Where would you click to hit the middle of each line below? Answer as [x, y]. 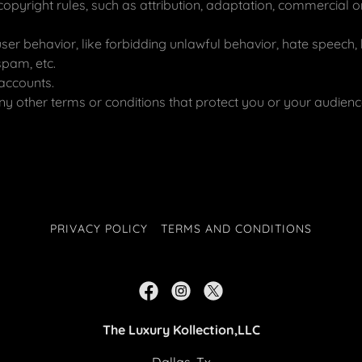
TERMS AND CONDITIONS [236, 229]
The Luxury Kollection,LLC [181, 330]
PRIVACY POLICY [99, 229]
